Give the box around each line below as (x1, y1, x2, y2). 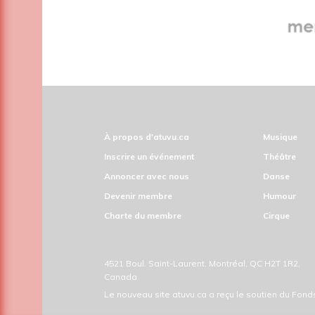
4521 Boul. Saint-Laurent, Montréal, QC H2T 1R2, (104, 258, 300, 269)
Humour (263, 191, 296, 202)
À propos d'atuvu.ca (104, 131, 189, 143)
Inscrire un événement (104, 151, 194, 162)
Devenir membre (104, 191, 172, 202)
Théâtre (263, 151, 296, 162)
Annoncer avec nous (104, 171, 189, 182)
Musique (263, 131, 297, 143)
